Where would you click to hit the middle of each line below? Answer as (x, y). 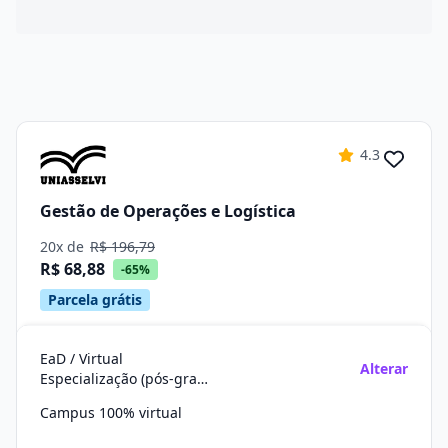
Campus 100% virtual (111, 412)
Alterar (384, 368)
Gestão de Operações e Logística (168, 210)
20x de (64, 246)
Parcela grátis (95, 299)
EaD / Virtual (81, 358)
